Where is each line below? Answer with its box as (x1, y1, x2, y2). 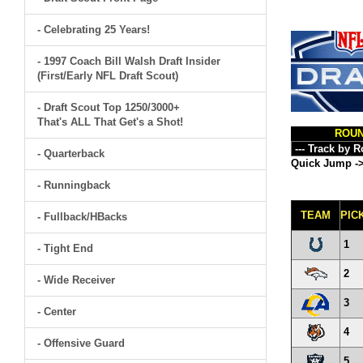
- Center (37, 305, 76, 318)
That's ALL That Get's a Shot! (37, 116, 183, 128)
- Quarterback (37, 147, 105, 160)
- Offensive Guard (37, 337, 125, 349)
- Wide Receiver (37, 274, 115, 286)
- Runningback (37, 179, 110, 191)
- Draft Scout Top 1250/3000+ (37, 101, 180, 113)
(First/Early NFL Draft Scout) (37, 70, 178, 82)
